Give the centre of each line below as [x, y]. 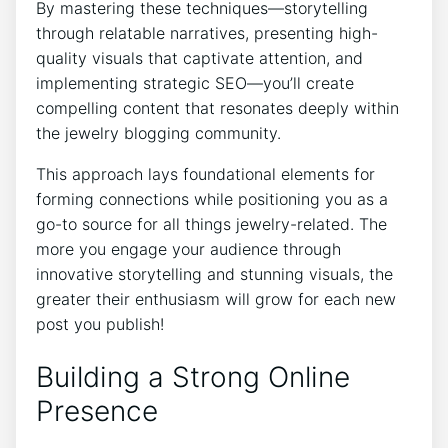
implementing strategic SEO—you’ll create [195, 82]
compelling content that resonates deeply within [217, 107]
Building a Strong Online [193, 377]
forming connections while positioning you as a [212, 198]
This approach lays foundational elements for [205, 173]
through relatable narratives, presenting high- [207, 32]
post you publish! [100, 323]
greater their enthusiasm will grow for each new [216, 298]
